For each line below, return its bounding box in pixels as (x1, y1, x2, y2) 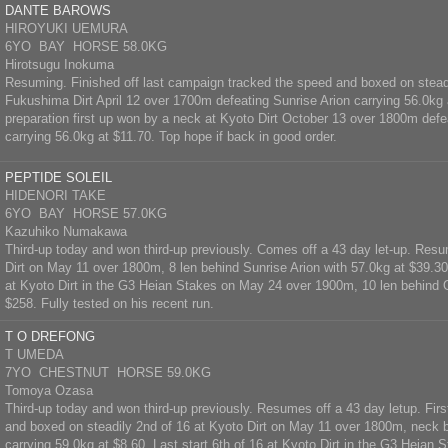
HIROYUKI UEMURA (5, 21, 128, 36)
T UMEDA (5, 347, 64, 362)
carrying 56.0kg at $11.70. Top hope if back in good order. (5, 129, 337, 144)
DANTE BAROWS (5, 3, 111, 18)
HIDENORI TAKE (5, 188, 106, 203)
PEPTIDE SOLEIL (5, 170, 112, 185)
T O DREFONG (5, 329, 95, 344)
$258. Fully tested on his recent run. (5, 296, 214, 311)
